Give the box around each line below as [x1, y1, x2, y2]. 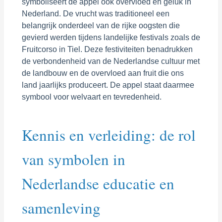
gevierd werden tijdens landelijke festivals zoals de [21, 33, 200, 42]
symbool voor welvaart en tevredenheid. [21, 92, 162, 101]
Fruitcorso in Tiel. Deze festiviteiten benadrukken [21, 45, 193, 54]
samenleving [21, 197, 101, 218]
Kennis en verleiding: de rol [21, 124, 196, 145]
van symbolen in [21, 148, 125, 169]
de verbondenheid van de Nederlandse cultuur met [21, 56, 200, 65]
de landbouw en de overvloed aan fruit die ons [21, 68, 184, 77]
